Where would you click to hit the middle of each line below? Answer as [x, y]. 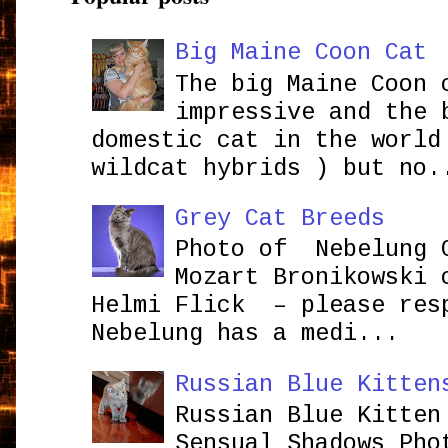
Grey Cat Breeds [279, 218]
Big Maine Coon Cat [300, 53]
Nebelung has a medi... [245, 334]
